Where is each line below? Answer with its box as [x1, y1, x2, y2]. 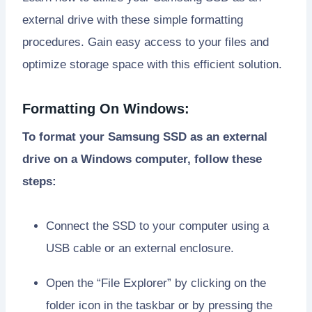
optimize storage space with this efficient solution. [22, 58, 282, 72]
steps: [22, 175, 56, 189]
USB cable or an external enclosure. [46, 242, 234, 256]
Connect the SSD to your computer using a [46, 219, 269, 233]
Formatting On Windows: [22, 101, 189, 117]
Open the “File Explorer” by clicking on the [46, 276, 266, 290]
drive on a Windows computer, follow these [22, 153, 262, 166]
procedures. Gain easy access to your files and [22, 36, 269, 49]
